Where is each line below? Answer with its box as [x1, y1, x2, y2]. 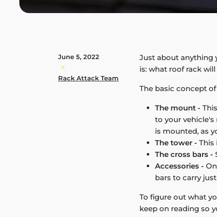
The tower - [155, 138, 197, 148]
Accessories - [155, 161, 204, 171]
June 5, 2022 [58, 53, 99, 61]
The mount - [155, 103, 201, 113]
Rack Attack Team [58, 74, 119, 82]
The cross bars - [155, 150, 213, 159]
